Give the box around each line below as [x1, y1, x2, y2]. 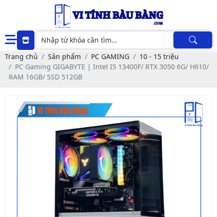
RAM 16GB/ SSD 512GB [9, 72, 82, 81]
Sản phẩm [48, 52, 81, 61]
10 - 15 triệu [139, 52, 179, 61]
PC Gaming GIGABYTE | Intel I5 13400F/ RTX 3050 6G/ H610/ [15, 62, 209, 71]
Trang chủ [5, 52, 38, 61]
